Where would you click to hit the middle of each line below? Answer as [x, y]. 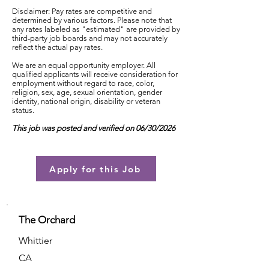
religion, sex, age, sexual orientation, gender [87, 92]
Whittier [35, 240]
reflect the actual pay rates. [57, 47]
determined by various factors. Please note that [92, 20]
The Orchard [47, 220]
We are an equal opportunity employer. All [84, 65]
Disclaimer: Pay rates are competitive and [82, 11]
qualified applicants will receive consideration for [95, 74]
